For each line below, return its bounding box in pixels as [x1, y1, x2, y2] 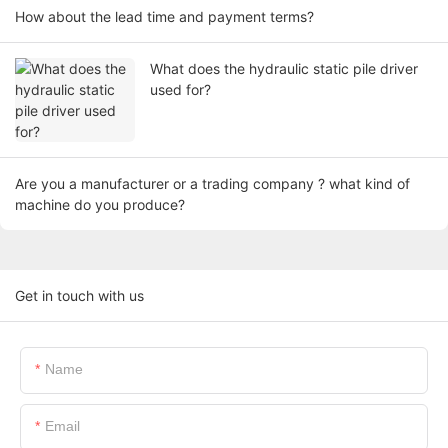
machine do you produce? [15, 196, 185, 214]
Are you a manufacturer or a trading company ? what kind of [15, 175, 410, 193]
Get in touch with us [15, 287, 144, 305]
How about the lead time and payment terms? [15, 8, 314, 26]
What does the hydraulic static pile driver [150, 60, 418, 78]
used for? [150, 81, 211, 99]
